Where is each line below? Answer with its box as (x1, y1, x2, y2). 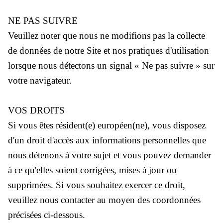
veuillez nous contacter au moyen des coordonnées (8, 194, 201, 205)
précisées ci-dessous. (8, 209, 85, 220)
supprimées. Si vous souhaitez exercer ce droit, (8, 179, 185, 190)
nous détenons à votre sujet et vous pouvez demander (8, 149, 211, 160)
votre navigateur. (8, 75, 72, 86)
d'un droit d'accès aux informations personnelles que (8, 134, 206, 145)
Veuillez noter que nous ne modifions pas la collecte (8, 30, 205, 41)
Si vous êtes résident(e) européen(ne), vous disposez (8, 119, 206, 130)
